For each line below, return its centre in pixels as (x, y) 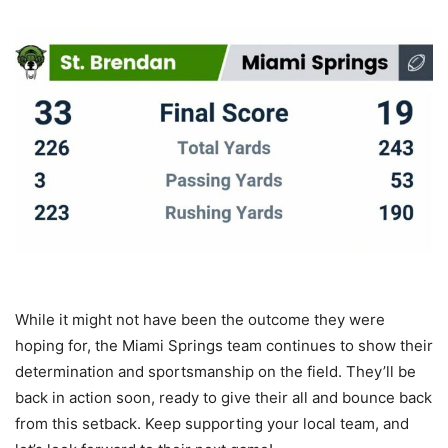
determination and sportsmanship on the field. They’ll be (215, 372)
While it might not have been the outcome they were (200, 320)
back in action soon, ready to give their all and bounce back (223, 398)
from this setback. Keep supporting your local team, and (212, 424)
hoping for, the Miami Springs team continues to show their (224, 346)
